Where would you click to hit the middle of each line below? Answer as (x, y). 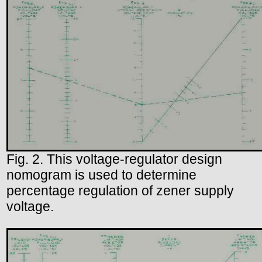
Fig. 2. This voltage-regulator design (114, 159)
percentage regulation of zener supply (120, 190)
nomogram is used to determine (101, 175)
